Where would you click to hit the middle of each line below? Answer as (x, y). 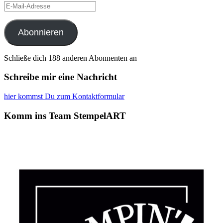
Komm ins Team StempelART (65, 115)
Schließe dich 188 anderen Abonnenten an (70, 58)
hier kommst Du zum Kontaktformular (64, 97)
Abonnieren (41, 32)
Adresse (16, 22)
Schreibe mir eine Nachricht (60, 77)
